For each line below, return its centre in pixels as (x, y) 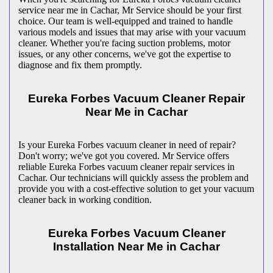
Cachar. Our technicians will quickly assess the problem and (133, 178)
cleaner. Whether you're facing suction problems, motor (124, 43)
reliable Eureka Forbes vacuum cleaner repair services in (126, 167)
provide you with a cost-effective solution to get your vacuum (136, 189)
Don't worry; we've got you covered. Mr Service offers (124, 156)
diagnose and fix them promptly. (80, 65)
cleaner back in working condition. (85, 200)
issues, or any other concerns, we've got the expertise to (125, 54)
